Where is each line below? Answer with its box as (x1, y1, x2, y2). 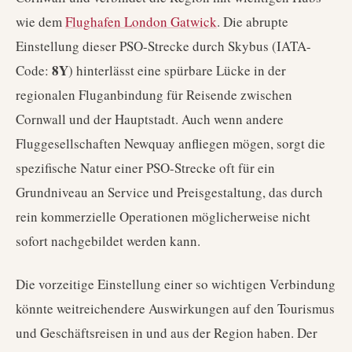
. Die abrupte (217, 13, 288, 31)
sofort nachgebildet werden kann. (16, 232, 200, 250)
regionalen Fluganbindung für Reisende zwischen (16, 86, 292, 104)
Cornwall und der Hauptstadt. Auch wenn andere (16, 110, 284, 128)
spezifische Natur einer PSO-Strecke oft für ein (16, 159, 275, 177)
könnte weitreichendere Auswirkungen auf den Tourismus (16, 299, 335, 317)
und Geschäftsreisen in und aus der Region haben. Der (16, 324, 317, 342)
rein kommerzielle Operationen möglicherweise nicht (16, 207, 310, 225)
